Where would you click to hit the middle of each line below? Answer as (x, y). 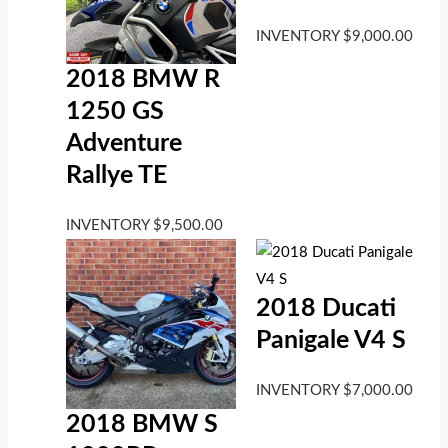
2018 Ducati (325, 309)
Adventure (124, 144)
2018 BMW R (143, 80)
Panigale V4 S (330, 341)
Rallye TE (117, 176)
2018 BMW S (142, 424)
